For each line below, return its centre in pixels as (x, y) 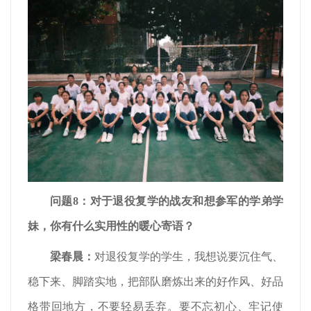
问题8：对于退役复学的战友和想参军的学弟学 (167, 201)
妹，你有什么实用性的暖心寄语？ (111, 226)
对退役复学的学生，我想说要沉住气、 (189, 256)
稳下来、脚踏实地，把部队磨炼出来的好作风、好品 (155, 281)
